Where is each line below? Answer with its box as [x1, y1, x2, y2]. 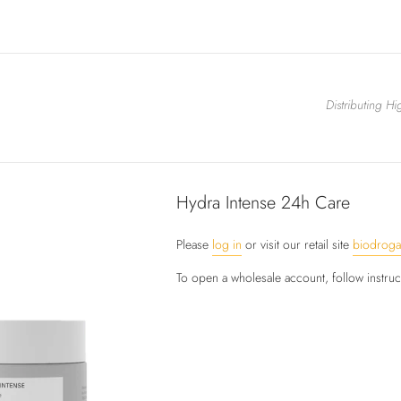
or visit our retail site [242, 235, 354, 253]
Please [176, 235, 213, 253]
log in [212, 235, 243, 253]
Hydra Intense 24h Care [176, 189, 351, 215]
